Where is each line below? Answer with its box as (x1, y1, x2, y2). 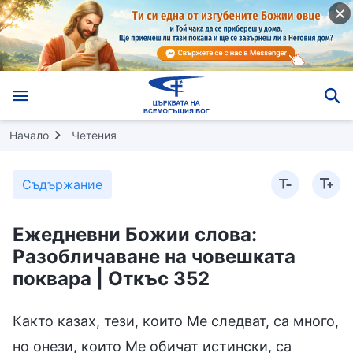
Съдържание (22, 176, 102, 192)
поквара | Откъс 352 (13, 266, 210, 290)
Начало (9, 128, 49, 142)
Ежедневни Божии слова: (13, 222, 257, 246)
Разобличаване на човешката (13, 244, 295, 268)
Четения (72, 128, 117, 142)
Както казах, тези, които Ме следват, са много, (13, 312, 339, 329)
